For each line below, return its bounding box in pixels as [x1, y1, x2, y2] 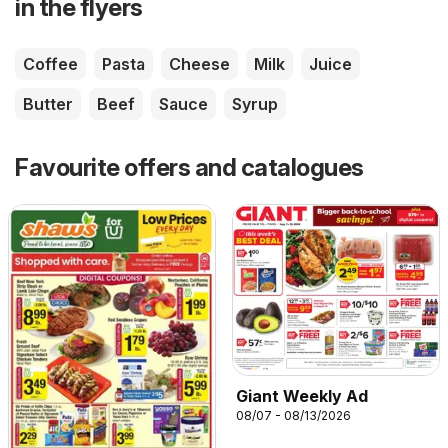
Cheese [169, 54, 230, 75]
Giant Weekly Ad [236, 386, 368, 407]
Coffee [23, 54, 78, 75]
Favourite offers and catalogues [15, 153, 364, 183]
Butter [23, 94, 73, 115]
